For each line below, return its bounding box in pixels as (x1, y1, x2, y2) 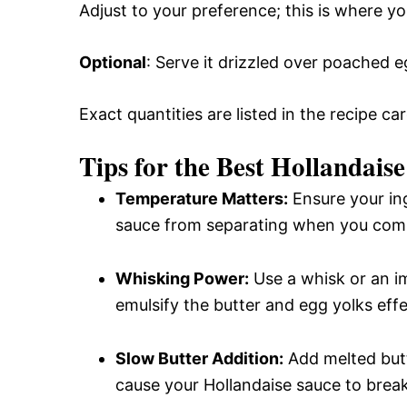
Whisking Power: (115, 268, 249, 288)
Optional (79, 52, 146, 72)
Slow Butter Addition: (115, 348, 283, 368)
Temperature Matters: (115, 188, 288, 208)
